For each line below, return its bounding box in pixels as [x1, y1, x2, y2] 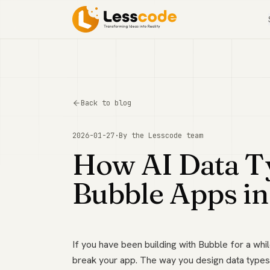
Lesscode [148, 131, 182, 140]
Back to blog [81, 98, 131, 108]
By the [119, 131, 148, 140]
